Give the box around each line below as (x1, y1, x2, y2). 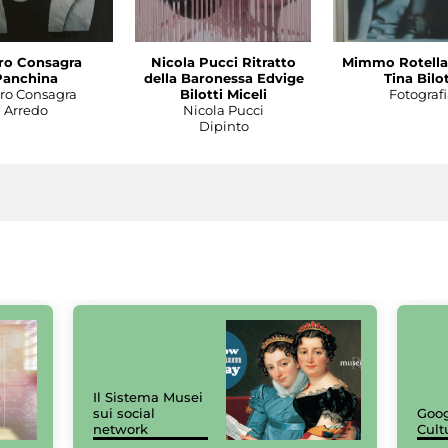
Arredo (3, 101, 48, 118)
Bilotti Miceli (180, 85, 267, 102)
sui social (93, 405, 155, 422)
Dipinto (198, 117, 249, 134)
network (93, 421, 148, 438)
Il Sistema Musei (93, 389, 203, 406)
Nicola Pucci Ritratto (151, 53, 296, 70)
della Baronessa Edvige (143, 69, 304, 86)
